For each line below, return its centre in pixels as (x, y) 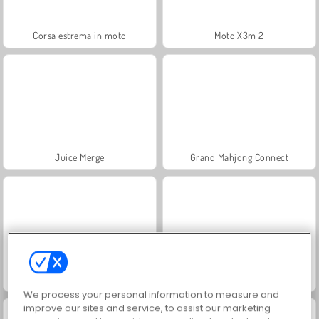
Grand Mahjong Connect (239, 157)
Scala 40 (239, 278)
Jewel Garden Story (80, 278)
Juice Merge (80, 157)
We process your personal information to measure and (152, 295)
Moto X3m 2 (239, 35)
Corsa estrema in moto (80, 35)
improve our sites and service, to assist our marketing (147, 308)
